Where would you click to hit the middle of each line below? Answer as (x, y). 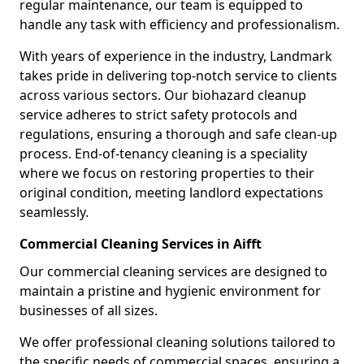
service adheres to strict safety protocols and (158, 115)
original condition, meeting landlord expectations (171, 193)
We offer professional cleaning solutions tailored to (178, 342)
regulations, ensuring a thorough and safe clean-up (178, 134)
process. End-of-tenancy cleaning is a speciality (163, 154)
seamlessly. (54, 212)
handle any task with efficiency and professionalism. (180, 24)
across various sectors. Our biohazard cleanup (163, 95)
